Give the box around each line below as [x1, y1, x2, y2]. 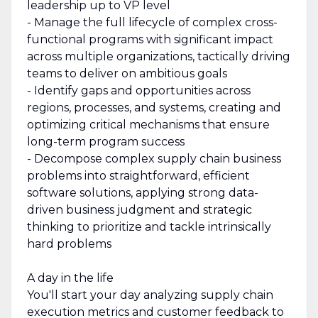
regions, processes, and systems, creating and [26, 100, 281, 114]
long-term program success [26, 134, 185, 148]
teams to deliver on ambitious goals [26, 66, 227, 80]
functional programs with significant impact [26, 32, 273, 46]
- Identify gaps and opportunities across [26, 83, 251, 97]
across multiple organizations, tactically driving [26, 49, 290, 63]
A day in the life [26, 270, 114, 285]
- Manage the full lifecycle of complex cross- [26, 15, 278, 29]
